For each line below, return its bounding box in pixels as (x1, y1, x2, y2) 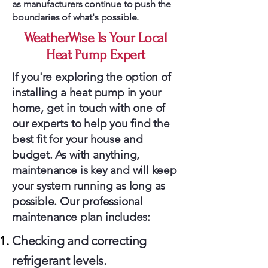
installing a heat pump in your (12, 86, 162, 99)
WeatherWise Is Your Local (24, 30, 167, 46)
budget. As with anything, (12, 148, 140, 162)
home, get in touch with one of (12, 101, 166, 115)
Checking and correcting (12, 233, 147, 248)
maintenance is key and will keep (12, 163, 177, 177)
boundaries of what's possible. (12, 11, 139, 23)
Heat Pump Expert (46, 47, 145, 63)
